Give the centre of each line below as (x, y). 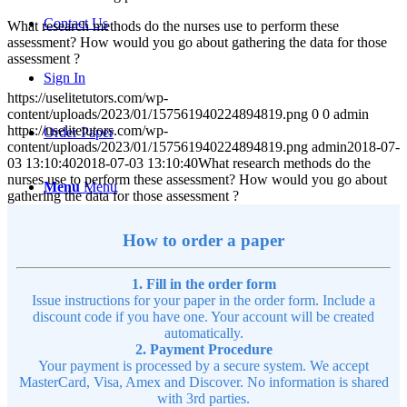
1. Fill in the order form (203, 284)
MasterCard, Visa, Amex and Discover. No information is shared (203, 382)
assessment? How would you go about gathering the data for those (197, 42)
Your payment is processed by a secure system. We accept (203, 366)
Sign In (65, 78)
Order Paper (79, 132)
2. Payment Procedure (203, 350)
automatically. (203, 333)
